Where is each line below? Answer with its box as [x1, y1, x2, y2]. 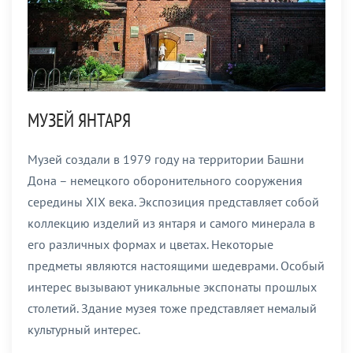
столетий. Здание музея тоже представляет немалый [28, 300, 317, 317]
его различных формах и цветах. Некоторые [28, 236, 273, 253]
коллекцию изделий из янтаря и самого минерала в [28, 215, 315, 232]
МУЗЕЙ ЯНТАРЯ [28, 108, 131, 133]
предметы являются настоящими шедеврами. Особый [28, 258, 325, 274]
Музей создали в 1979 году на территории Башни [28, 151, 304, 168]
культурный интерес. [28, 321, 140, 338]
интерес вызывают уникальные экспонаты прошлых [28, 279, 317, 295]
